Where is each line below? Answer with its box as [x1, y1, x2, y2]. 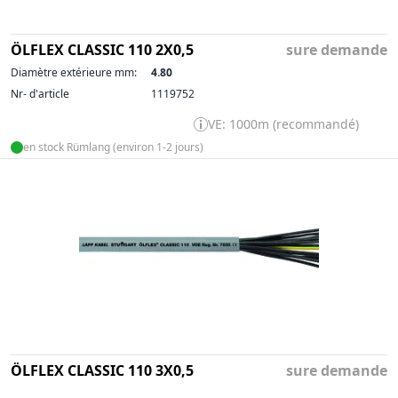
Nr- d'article [11, 85, 69, 101]
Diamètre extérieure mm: [11, 64, 137, 80]
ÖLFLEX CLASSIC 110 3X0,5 [11, 360, 194, 380]
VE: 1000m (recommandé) [208, 115, 359, 132]
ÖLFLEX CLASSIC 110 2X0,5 [11, 39, 194, 60]
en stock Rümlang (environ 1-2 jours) [23, 139, 203, 155]
